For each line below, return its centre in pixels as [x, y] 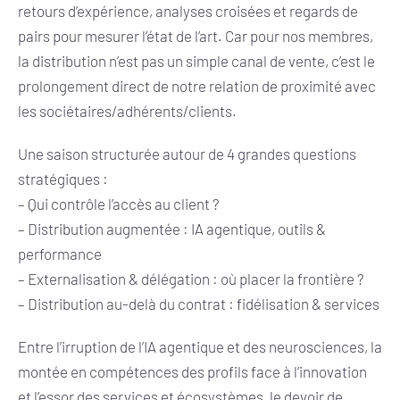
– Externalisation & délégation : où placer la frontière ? [191, 278]
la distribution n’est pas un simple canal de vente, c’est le [196, 60]
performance [60, 253]
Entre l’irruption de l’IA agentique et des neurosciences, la [200, 346]
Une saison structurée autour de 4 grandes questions [187, 153]
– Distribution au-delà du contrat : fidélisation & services [199, 303]
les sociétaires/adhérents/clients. [127, 110]
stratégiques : [63, 178]
